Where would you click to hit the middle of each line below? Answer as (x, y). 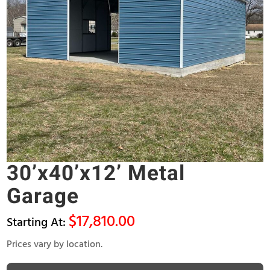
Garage (43, 197)
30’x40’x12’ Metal (96, 174)
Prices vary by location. (55, 245)
